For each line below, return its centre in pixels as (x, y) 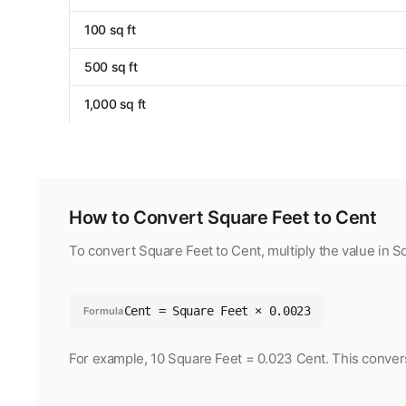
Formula (104, 311)
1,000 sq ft (115, 103)
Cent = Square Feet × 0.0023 (217, 311)
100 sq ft (110, 29)
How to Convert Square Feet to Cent (223, 218)
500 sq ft (111, 66)
